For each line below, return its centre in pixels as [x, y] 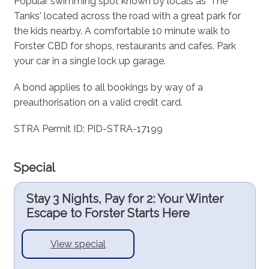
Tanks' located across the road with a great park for [127, 16]
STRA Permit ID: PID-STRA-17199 [88, 129]
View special [78, 244]
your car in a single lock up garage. [89, 61]
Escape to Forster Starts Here [108, 213]
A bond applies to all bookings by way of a [108, 87]
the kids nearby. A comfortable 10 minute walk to [122, 31]
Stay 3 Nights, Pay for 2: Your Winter [125, 199]
